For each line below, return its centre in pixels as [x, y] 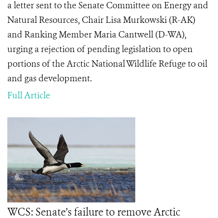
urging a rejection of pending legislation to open [100, 49]
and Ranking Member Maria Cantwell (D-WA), [97, 35]
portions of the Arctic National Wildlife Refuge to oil [107, 64]
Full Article [29, 95]
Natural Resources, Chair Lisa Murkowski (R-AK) [101, 20]
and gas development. [51, 78]
